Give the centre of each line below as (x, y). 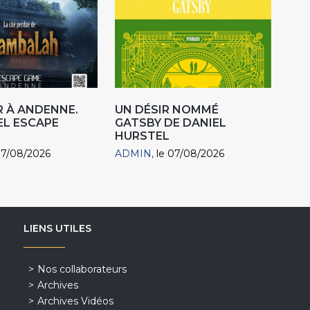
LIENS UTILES (57, 229)
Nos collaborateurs (82, 270)
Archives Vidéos (75, 301)
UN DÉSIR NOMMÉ (167, 110)
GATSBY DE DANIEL (171, 123)
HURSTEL (143, 136)
